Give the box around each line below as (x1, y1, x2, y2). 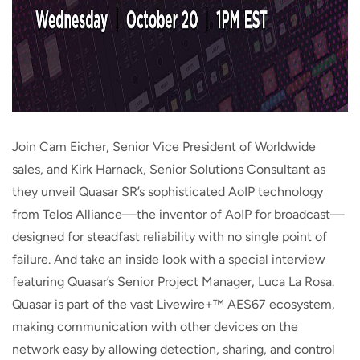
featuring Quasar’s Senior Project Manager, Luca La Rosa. (12, 274, 334, 289)
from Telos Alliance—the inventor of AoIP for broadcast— (12, 207, 345, 222)
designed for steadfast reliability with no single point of (12, 229, 327, 244)
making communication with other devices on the (12, 319, 298, 334)
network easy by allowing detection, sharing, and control (12, 342, 335, 357)
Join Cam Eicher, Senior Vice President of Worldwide (12, 139, 316, 154)
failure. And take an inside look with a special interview (12, 252, 325, 267)
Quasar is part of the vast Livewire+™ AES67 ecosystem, (12, 297, 335, 312)
